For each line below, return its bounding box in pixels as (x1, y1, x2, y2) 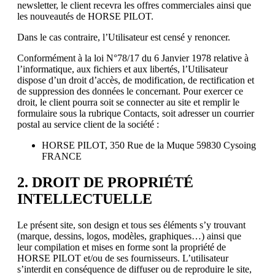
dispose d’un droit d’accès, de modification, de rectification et (17, 74, 254, 85)
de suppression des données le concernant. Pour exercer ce (17, 85, 243, 96)
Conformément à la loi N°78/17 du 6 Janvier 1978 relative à (17, 52, 249, 63)
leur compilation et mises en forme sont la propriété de (17, 241, 226, 252)
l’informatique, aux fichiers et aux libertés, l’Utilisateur (17, 63, 228, 74)
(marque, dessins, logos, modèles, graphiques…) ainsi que (17, 230, 241, 241)
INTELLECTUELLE (17, 190, 152, 207)
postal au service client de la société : (17, 118, 159, 130)
